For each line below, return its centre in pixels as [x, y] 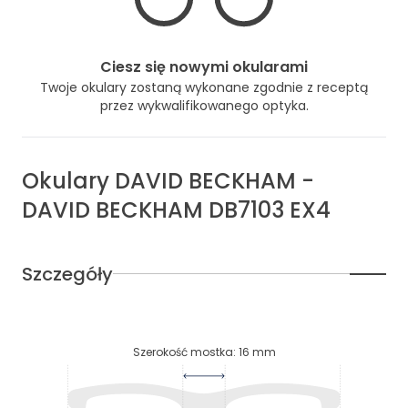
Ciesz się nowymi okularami [204, 66]
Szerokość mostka [183, 352]
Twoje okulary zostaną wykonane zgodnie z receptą [204, 87]
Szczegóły [67, 274]
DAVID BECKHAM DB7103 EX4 [176, 209]
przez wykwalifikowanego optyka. [204, 105]
